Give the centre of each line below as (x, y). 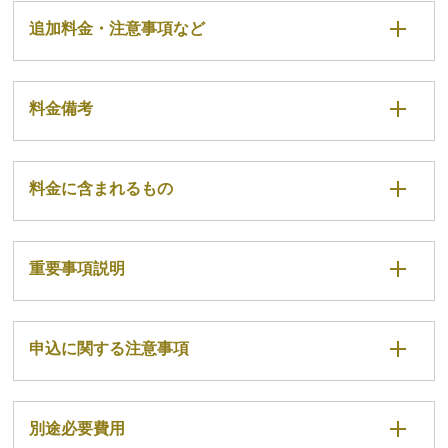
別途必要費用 (77, 429)
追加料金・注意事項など (117, 29)
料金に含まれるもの (101, 189)
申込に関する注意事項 (109, 349)
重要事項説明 (77, 269)
